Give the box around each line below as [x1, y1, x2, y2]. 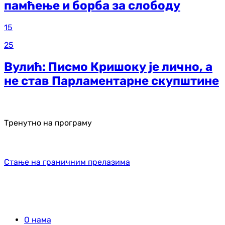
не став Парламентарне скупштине [4, 73, 219, 88]
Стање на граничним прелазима [4, 157, 130, 167]
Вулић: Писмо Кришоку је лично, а [4, 59, 212, 74]
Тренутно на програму [4, 118, 92, 128]
